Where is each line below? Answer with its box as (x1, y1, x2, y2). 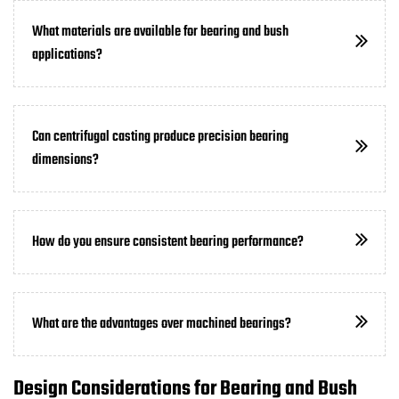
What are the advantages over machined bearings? (32, 313, 291, 336)
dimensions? (32, 149, 99, 172)
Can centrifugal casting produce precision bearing (32, 126, 289, 149)
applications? (32, 44, 102, 67)
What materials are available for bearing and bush (32, 20, 289, 44)
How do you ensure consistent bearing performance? (32, 231, 304, 254)
